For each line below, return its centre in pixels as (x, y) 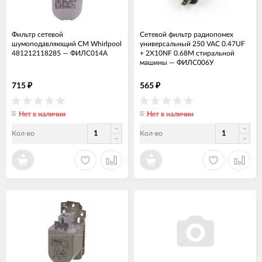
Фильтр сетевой (37, 34)
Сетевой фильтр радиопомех (187, 34)
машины (154, 62)
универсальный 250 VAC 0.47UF (192, 44)
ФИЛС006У (195, 62)
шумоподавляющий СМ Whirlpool (67, 44)
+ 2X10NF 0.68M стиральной (187, 53)
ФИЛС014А (89, 53)
